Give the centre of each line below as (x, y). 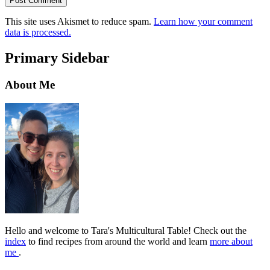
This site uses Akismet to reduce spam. (79, 22)
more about (231, 241)
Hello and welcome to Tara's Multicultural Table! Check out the (126, 230)
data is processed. (38, 33)
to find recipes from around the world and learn (118, 241)
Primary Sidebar (57, 58)
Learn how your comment (203, 22)
